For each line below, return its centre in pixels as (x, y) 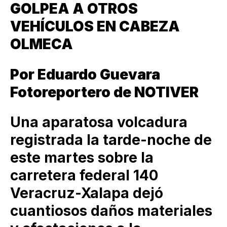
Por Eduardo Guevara (85, 74)
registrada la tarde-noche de (111, 140)
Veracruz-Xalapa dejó (87, 193)
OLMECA (42, 44)
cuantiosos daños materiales (111, 211)
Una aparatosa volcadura (99, 122)
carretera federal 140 (84, 175)
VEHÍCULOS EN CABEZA (95, 27)
